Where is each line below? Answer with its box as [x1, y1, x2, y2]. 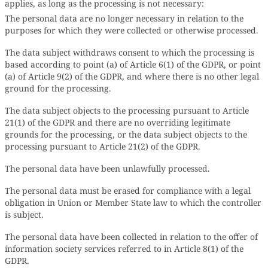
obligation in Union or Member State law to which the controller [5, 197, 261, 208]
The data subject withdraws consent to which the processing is [5, 47, 254, 58]
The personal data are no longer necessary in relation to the [5, 13, 243, 24]
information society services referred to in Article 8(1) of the [5, 243, 243, 254]
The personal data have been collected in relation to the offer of [5, 231, 258, 242]
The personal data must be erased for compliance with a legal [5, 185, 251, 196]
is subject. [5, 209, 44, 220]
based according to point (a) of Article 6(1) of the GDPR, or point [5, 59, 261, 70]
